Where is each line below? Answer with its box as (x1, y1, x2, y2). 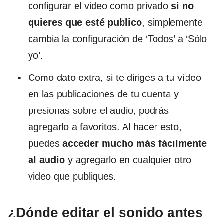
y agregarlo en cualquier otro (65, 155, 191, 166)
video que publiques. (28, 171, 116, 182)
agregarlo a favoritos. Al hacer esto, (28, 122, 182, 133)
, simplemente (142, 17, 202, 28)
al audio (28, 155, 65, 166)
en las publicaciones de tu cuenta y (28, 89, 179, 100)
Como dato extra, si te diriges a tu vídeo (28, 72, 201, 83)
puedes (28, 138, 60, 149)
